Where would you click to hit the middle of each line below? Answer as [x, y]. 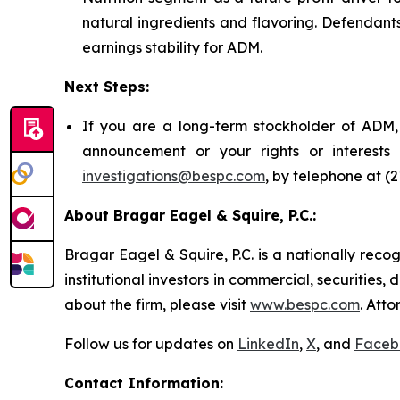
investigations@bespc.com [174, 176]
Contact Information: [144, 383]
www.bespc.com [305, 305]
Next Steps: [107, 87]
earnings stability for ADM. [172, 48]
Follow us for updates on [151, 344]
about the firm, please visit [157, 305]
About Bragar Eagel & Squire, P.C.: [190, 216]
